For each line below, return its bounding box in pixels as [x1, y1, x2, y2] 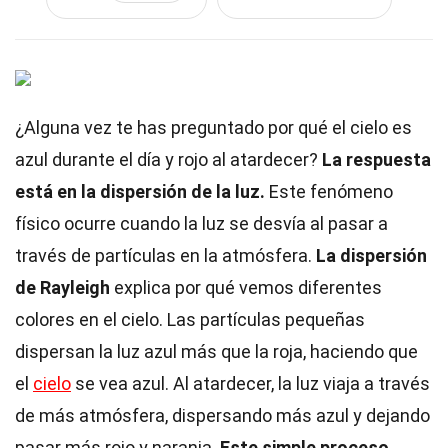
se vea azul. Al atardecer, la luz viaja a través [71, 373, 430, 394]
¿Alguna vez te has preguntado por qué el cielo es [15, 117, 412, 138]
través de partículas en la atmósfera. [15, 245, 316, 266]
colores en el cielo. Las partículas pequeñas [15, 309, 365, 330]
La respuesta [322, 149, 431, 170]
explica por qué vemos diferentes [110, 277, 382, 298]
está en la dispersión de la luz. [15, 181, 265, 202]
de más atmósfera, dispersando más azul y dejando [15, 405, 430, 426]
